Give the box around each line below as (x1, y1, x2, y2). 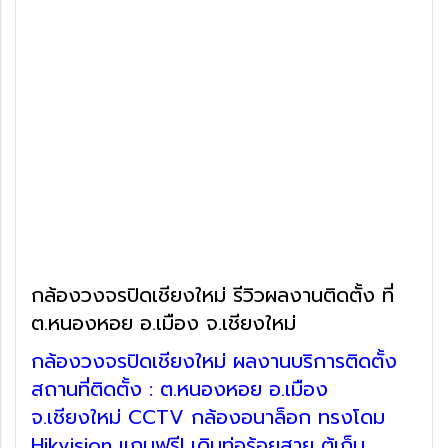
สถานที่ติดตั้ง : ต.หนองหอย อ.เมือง (31, 373, 328, 404)
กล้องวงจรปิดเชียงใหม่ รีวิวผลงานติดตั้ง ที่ (31, 279, 394, 310)
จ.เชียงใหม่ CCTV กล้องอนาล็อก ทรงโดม (31, 401, 385, 432)
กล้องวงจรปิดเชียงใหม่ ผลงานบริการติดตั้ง (31, 345, 397, 376)
